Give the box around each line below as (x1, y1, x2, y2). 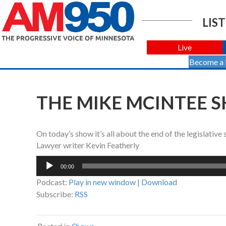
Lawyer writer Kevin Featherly (36, 140, 139, 150)
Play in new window (69, 177, 136, 187)
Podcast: (36, 177, 69, 187)
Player (36, 168, 58, 178)
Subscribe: (36, 189, 75, 199)
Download (141, 177, 177, 187)
